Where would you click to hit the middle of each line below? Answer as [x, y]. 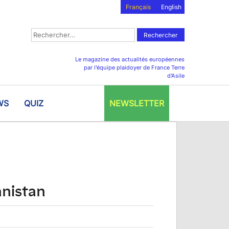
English [171, 7]
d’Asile [176, 76]
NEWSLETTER [137, 104]
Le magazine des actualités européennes [130, 60]
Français [138, 7]
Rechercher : [51, 32]
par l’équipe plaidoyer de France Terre [134, 68]
